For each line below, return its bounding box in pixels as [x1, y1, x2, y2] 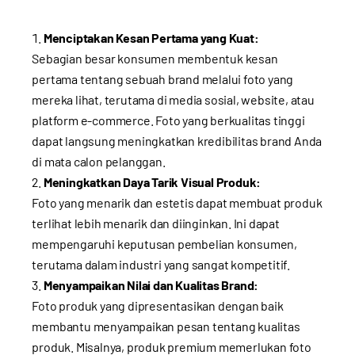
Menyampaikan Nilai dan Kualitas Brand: [43, 277, 259, 292]
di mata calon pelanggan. [32, 153, 166, 169]
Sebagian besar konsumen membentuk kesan [32, 50, 278, 66]
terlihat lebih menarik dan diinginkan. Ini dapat [32, 215, 280, 231]
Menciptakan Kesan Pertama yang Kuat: [43, 29, 259, 45]
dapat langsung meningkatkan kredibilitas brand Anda [32, 132, 323, 148]
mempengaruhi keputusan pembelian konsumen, [32, 235, 297, 251]
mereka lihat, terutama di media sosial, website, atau [32, 91, 315, 107]
